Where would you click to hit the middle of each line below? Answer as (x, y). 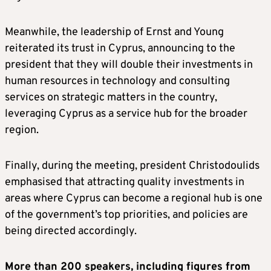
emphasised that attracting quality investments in (125, 183)
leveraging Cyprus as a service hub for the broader (126, 114)
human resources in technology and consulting (117, 82)
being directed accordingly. (71, 232)
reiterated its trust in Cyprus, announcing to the (120, 49)
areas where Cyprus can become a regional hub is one (134, 199)
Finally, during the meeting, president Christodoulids (132, 166)
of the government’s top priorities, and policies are (126, 215)
